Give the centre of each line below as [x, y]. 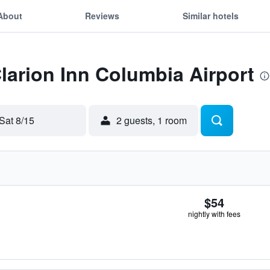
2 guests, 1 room [152, 120]
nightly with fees [214, 214]
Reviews [102, 15]
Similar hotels [210, 15]
